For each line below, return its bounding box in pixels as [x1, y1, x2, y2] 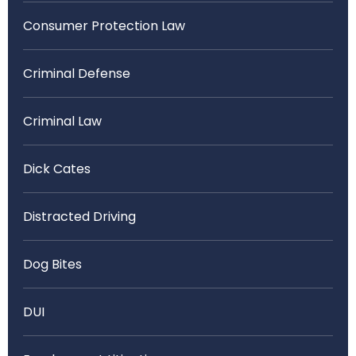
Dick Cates [23, 160, 91, 178]
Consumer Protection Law [23, 17, 185, 35]
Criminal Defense [23, 64, 130, 83]
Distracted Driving [23, 207, 136, 226]
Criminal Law [23, 112, 102, 130]
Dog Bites [23, 255, 82, 273]
